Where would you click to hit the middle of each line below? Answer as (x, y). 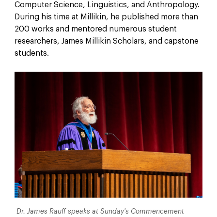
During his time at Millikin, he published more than (106, 17)
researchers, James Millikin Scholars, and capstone (106, 41)
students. (31, 53)
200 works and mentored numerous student (95, 29)
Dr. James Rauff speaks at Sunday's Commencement (99, 211)
